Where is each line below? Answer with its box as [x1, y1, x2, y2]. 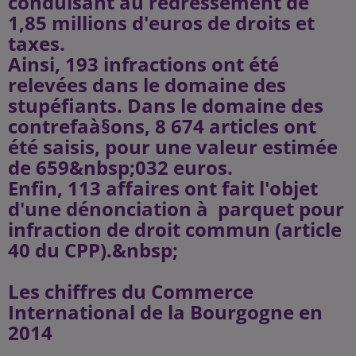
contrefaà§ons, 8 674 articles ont [8, 113, 316, 139]
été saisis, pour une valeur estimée [8, 133, 338, 160]
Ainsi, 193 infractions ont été [8, 51, 279, 77]
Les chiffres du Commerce [8, 278, 253, 304]
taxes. [8, 30, 65, 56]
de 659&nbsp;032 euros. [8, 154, 233, 180]
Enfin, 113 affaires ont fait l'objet [8, 175, 318, 201]
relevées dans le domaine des [8, 72, 286, 98]
